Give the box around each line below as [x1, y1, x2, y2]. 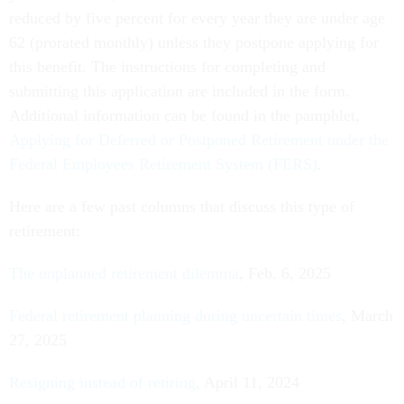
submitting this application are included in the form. [9, 82, 350, 101]
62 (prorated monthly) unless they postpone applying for [9, 33, 379, 52]
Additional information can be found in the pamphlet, [9, 106, 360, 125]
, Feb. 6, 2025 [239, 264, 331, 283]
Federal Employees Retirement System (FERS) [9, 155, 317, 174]
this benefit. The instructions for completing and [9, 58, 326, 77]
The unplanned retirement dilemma [9, 264, 239, 283]
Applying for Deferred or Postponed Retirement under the [9, 131, 389, 150]
